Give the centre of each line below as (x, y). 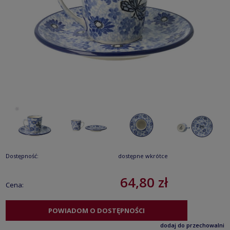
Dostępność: (22, 156)
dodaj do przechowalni (192, 225)
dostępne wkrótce (143, 156)
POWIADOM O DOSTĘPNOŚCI (96, 210)
